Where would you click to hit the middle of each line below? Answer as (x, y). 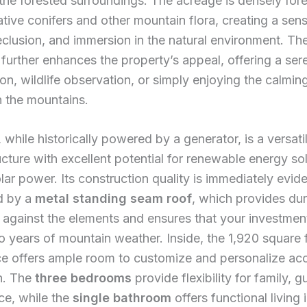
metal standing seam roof (113, 199)
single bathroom (122, 298)
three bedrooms (83, 278)
